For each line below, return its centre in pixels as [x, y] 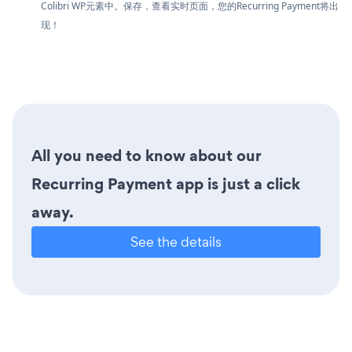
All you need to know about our [147, 155]
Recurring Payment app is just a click [166, 183]
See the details [176, 241]
